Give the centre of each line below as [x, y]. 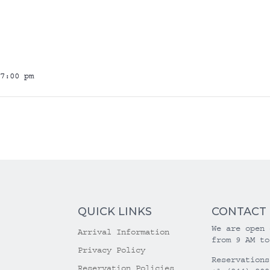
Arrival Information [124, 232]
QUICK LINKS [115, 212]
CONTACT [239, 212]
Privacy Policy [112, 250]
